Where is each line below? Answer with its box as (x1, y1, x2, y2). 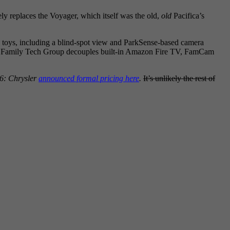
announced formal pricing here (39, 74, 139, 83)
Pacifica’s (171, 11, 204, 20)
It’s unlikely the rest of (143, 74, 215, 83)
